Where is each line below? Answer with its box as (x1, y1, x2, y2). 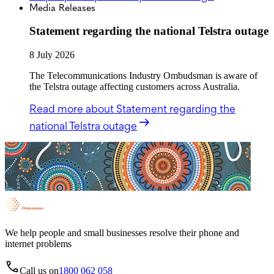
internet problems (5, 239, 72, 250)
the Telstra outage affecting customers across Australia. (29, 81, 240, 92)
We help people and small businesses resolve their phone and (5, 228, 239, 239)
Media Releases (29, 1, 95, 13)
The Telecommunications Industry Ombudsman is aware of (29, 70, 257, 81)
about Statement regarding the (86, 102, 235, 116)
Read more (29, 102, 86, 116)
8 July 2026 (29, 50, 75, 61)
